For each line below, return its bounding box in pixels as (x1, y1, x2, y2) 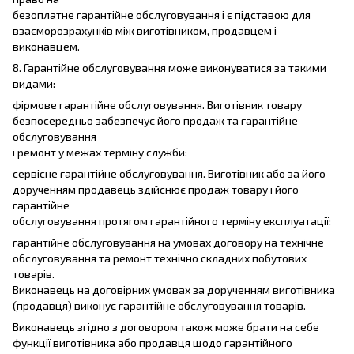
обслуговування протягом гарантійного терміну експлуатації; (13, 213, 331, 228)
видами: (13, 76, 55, 90)
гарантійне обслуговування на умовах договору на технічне (13, 235, 324, 249)
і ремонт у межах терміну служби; (13, 145, 187, 159)
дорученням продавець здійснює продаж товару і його (13, 182, 299, 196)
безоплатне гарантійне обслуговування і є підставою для (13, 7, 311, 21)
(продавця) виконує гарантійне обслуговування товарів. (13, 298, 306, 312)
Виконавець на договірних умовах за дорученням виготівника (13, 282, 335, 296)
